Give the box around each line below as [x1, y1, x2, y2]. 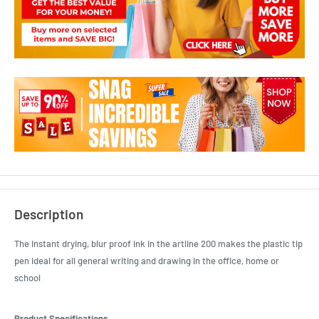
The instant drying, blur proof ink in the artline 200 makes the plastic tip [14, 238, 303, 250]
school [14, 272, 41, 284]
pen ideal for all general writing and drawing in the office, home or [14, 255, 279, 267]
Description [14, 205, 83, 222]
